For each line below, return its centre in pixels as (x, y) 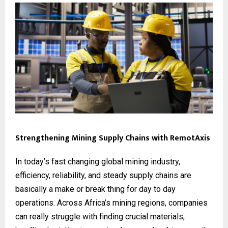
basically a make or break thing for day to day (95, 189)
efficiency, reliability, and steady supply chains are (103, 175)
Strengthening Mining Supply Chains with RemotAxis (114, 138)
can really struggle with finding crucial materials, (100, 216)
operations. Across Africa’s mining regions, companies (111, 203)
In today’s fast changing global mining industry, (98, 161)
